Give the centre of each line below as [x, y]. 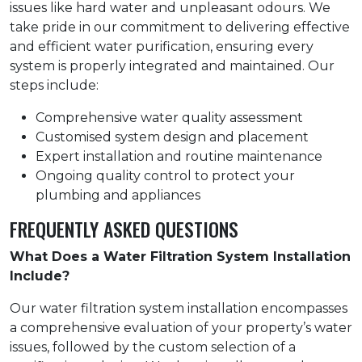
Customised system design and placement [172, 137]
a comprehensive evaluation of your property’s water [181, 328]
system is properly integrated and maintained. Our [172, 66]
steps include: [54, 86]
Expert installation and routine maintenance [179, 157]
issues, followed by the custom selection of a [153, 347]
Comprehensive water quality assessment [169, 118]
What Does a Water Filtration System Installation [180, 257]
